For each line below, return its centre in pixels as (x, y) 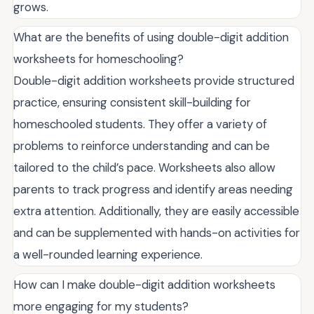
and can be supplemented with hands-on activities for (157, 232)
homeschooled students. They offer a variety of (140, 124)
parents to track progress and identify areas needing (153, 189)
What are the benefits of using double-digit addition (151, 37)
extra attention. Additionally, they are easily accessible (156, 211)
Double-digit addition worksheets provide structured (154, 80)
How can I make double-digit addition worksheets (144, 284)
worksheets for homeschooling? (98, 59)
